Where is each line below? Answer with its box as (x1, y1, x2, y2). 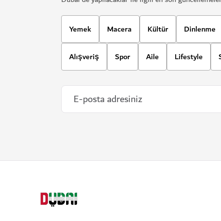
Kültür (147, 23, 168, 36)
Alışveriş (69, 50, 99, 63)
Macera (107, 23, 132, 36)
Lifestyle (175, 50, 203, 63)
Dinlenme (184, 23, 216, 36)
